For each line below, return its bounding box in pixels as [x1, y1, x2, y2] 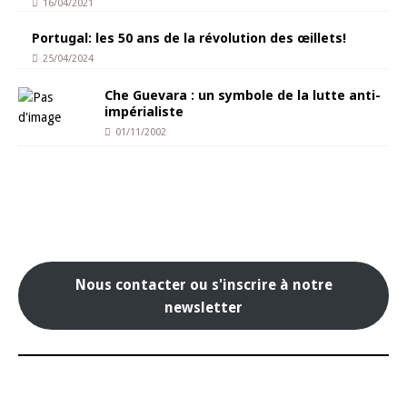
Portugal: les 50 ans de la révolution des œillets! [32, 29, 346, 46]
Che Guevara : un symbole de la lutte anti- [104, 86, 381, 104]
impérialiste [104, 103, 184, 120]
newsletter [164, 298, 243, 316]
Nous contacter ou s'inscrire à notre [74, 275, 333, 293]
